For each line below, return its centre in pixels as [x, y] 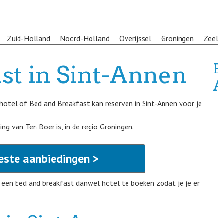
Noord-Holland [85, 38]
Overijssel [135, 38]
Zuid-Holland [28, 38]
